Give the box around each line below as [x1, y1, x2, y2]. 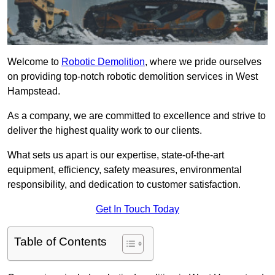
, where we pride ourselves [145, 56, 261, 68]
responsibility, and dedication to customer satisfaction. [7, 179, 241, 190]
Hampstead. [7, 86, 60, 97]
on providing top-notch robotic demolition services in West [7, 71, 258, 82]
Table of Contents [14, 235, 107, 249]
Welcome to [7, 56, 61, 68]
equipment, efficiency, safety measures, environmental [7, 165, 242, 176]
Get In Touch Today [96, 204, 179, 215]
